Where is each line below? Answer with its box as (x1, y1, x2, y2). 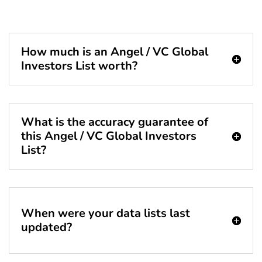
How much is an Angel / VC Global (21, 44, 208, 60)
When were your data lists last (21, 205, 190, 222)
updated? (21, 219, 72, 236)
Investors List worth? (21, 58, 137, 74)
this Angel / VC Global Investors (21, 128, 196, 144)
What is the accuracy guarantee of (21, 114, 208, 130)
